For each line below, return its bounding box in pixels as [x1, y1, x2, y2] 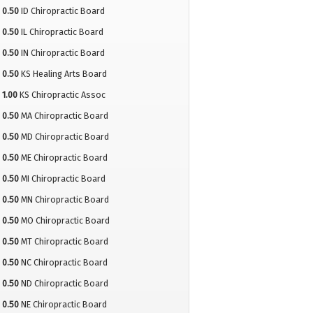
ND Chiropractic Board [20, 278, 108, 289]
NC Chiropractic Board [20, 257, 108, 268]
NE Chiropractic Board [20, 299, 107, 310]
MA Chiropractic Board [20, 110, 108, 122]
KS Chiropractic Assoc [19, 89, 105, 101]
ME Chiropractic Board [20, 152, 108, 163]
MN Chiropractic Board [20, 194, 109, 205]
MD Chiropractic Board [20, 131, 109, 143]
